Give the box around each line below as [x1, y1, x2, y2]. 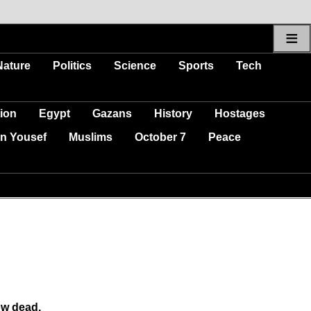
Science [114, 59, 156, 72]
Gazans [92, 107, 132, 119]
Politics [53, 59, 92, 72]
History [154, 107, 192, 119]
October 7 [135, 131, 186, 143]
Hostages [215, 107, 265, 119]
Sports [178, 59, 214, 72]
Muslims [69, 131, 112, 143]
